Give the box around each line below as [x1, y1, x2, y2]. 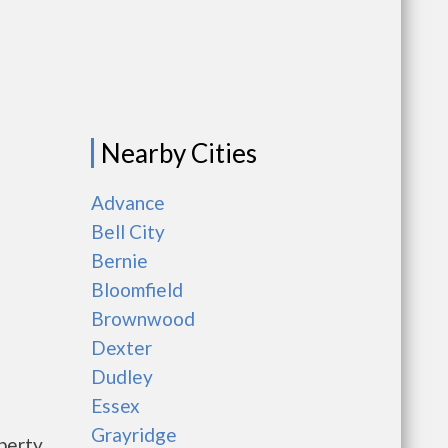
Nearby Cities [101, 137, 257, 169]
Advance [91, 191, 165, 214]
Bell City [91, 220, 165, 243]
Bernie [91, 249, 148, 272]
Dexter [91, 336, 152, 359]
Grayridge [91, 423, 177, 446]
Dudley [91, 365, 153, 388]
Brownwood [91, 307, 195, 330]
